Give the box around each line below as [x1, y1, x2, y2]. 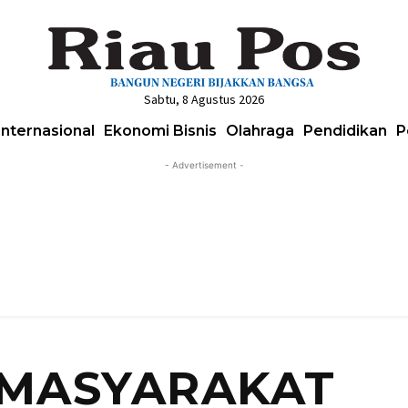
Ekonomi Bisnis [104, 121, 217, 139]
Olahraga [226, 121, 294, 139]
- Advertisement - [164, 158, 244, 170]
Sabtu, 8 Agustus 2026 [144, 90, 264, 107]
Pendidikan [303, 121, 387, 139]
